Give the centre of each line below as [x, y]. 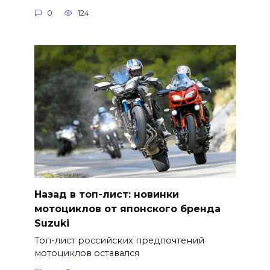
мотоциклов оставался [86, 253]
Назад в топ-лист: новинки [106, 195]
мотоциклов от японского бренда [127, 209]
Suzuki [52, 224]
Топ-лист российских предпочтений [119, 241]
